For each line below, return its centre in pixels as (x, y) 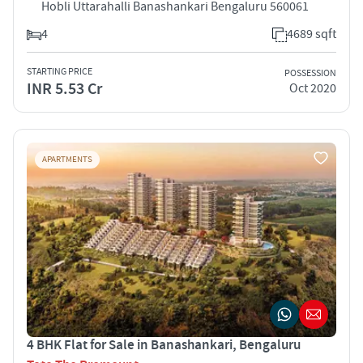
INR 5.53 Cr (64, 89)
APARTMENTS (67, 159)
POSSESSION (310, 74)
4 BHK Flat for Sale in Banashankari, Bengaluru (164, 345)
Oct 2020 (313, 89)
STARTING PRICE (60, 71)
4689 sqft (312, 34)
